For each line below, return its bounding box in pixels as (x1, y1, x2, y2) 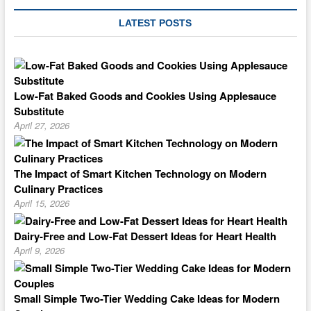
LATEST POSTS (119, 17, 192, 28)
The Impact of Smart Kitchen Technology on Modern (13, 166, 267, 181)
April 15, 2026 (13, 196, 69, 210)
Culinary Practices (13, 181, 103, 196)
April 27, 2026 (13, 119, 69, 132)
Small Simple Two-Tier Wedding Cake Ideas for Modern (13, 291, 280, 306)
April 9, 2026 (13, 244, 65, 257)
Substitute (13, 103, 64, 119)
